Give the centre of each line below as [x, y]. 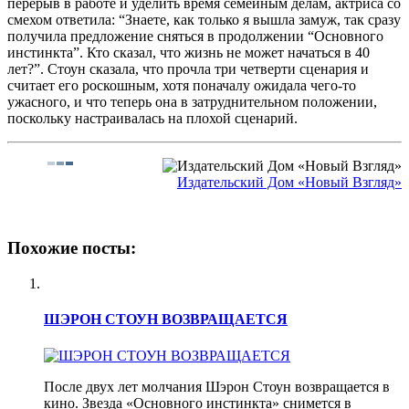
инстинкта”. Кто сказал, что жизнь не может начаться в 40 [189, 52]
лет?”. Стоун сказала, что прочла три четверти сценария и [188, 68]
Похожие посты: [72, 248]
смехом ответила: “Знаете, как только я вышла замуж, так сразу [204, 19]
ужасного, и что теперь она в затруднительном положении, [192, 101]
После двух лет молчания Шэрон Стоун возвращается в [217, 386]
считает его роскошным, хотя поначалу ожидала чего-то [182, 85]
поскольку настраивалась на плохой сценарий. [152, 118]
